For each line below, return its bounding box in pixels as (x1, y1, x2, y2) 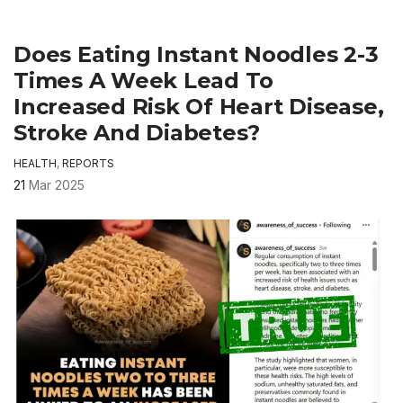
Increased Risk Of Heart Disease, (13, 94, 384, 121)
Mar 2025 (29, 177, 85, 193)
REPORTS (62, 157, 114, 171)
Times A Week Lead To (13, 67, 274, 94)
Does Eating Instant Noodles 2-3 (13, 41, 379, 68)
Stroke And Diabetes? (13, 120, 261, 147)
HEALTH (13, 157, 57, 171)
